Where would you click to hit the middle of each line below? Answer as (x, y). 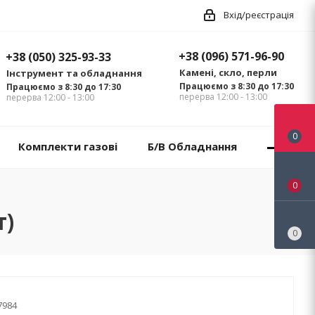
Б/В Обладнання (192, 147)
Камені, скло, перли (228, 73)
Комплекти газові (67, 147)
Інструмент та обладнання (74, 73)
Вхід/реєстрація (259, 15)
